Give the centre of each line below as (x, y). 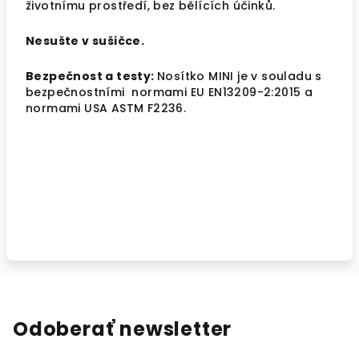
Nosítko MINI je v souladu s (240, 76)
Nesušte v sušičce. (85, 41)
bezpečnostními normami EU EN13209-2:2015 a (169, 92)
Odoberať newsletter (123, 329)
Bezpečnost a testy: (91, 76)
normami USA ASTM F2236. (106, 108)
